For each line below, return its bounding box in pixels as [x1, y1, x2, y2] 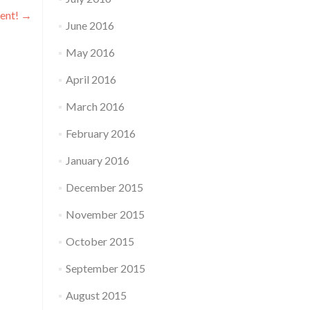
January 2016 [65, 154, 129, 167]
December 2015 [65, 181, 143, 194]
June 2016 [65, 19, 114, 32]
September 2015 [65, 262, 145, 275]
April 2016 [65, 73, 116, 86]
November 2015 [65, 208, 145, 221]
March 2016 [65, 100, 125, 113]
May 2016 [65, 46, 115, 59]
